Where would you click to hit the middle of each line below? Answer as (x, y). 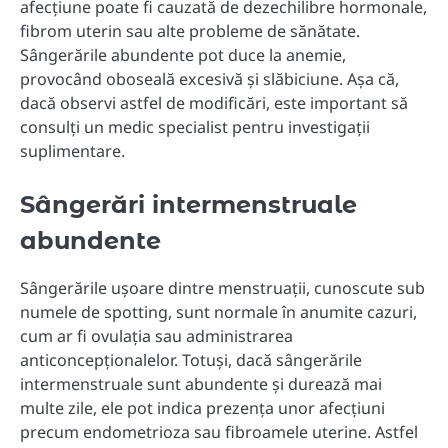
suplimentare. (72, 151)
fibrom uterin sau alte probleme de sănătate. (190, 31)
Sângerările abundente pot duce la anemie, (183, 55)
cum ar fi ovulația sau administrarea (156, 335)
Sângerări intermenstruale (188, 205)
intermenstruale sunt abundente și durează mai (201, 383)
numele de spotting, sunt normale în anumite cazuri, (218, 311)
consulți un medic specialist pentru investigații (195, 127)
